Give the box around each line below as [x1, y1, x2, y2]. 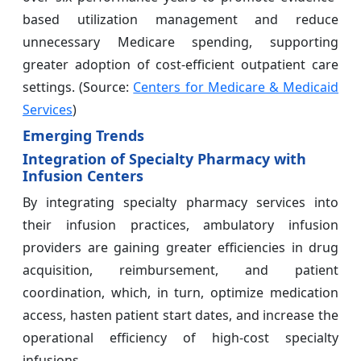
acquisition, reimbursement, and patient [23, 261, 338, 280]
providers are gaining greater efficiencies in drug [23, 239, 338, 257]
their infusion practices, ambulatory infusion [23, 216, 338, 234]
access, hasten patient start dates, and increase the [23, 306, 338, 325]
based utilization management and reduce [23, 10, 338, 29]
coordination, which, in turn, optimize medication [23, 284, 338, 302]
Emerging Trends [23, 126, 144, 146]
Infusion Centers [23, 166, 143, 186]
